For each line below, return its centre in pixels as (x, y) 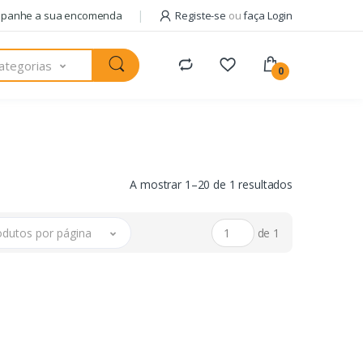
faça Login (267, 15)
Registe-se (202, 15)
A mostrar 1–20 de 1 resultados (211, 185)
